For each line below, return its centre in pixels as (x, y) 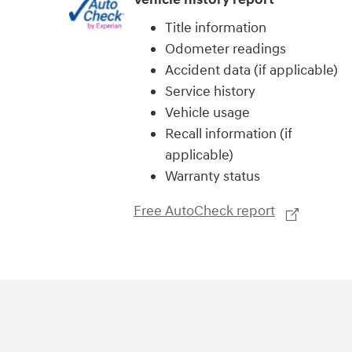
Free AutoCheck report (205, 211)
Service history (211, 91)
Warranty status (213, 176)
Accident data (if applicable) (252, 70)
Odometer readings (226, 49)
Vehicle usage (208, 112)
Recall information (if (229, 134)
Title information (216, 27)
